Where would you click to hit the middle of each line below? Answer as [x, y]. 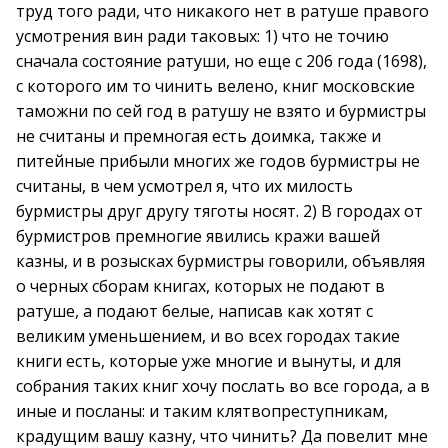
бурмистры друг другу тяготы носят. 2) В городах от [219, 211]
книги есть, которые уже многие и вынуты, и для [208, 361]
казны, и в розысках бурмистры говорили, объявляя [220, 261]
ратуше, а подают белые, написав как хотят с [194, 311]
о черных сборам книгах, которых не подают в [200, 286]
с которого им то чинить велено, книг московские [215, 86]
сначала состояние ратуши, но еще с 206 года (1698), [221, 61]
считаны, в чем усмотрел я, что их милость [184, 186]
